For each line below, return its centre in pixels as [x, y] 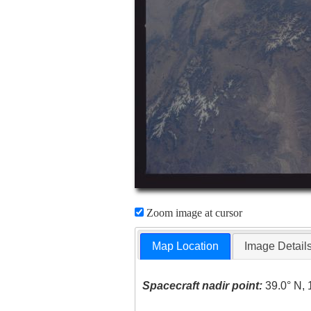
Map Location [186, 246]
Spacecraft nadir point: [203, 286]
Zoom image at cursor [193, 213]
